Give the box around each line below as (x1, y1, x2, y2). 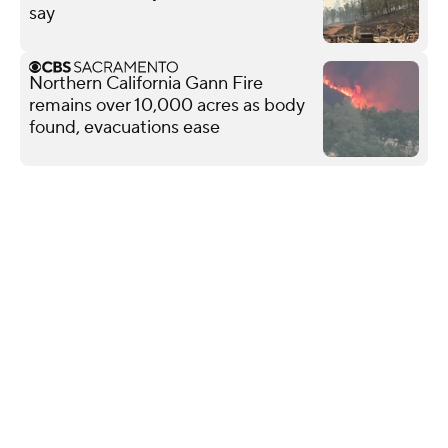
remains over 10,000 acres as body (29, 93, 305, 117)
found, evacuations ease (29, 115, 220, 139)
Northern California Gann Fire (29, 71, 263, 95)
